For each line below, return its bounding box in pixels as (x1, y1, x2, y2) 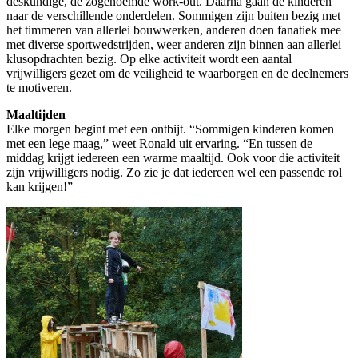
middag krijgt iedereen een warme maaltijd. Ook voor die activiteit (6, 150, 340, 165)
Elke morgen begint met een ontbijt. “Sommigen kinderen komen (6, 121, 334, 136)
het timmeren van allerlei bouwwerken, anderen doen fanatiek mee (6, 22, 341, 37)
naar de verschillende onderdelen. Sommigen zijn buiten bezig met (6, 8, 340, 22)
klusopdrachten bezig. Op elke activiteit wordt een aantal (6, 51, 292, 66)
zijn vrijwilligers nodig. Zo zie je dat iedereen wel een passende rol (6, 165, 342, 179)
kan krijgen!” (6, 179, 73, 193)
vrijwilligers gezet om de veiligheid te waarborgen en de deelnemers (6, 66, 348, 80)
